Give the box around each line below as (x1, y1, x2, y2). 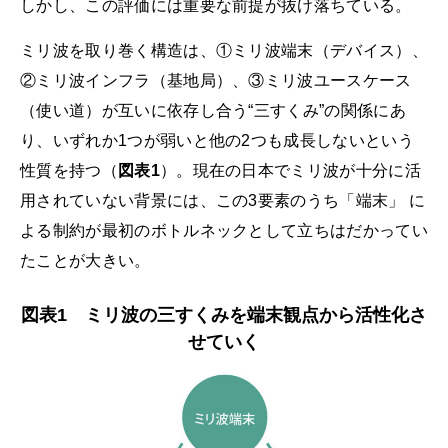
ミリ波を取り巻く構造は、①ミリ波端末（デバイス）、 (20, 42, 428, 60)
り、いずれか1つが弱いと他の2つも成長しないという (20, 132, 414, 150)
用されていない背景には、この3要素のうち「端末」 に (20, 192, 426, 210)
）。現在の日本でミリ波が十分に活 (159, 162, 422, 180)
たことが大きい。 (20, 252, 151, 270)
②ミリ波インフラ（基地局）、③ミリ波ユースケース (20, 72, 412, 90)
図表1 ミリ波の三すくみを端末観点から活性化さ (21, 304, 427, 325)
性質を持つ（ (20, 162, 118, 180)
